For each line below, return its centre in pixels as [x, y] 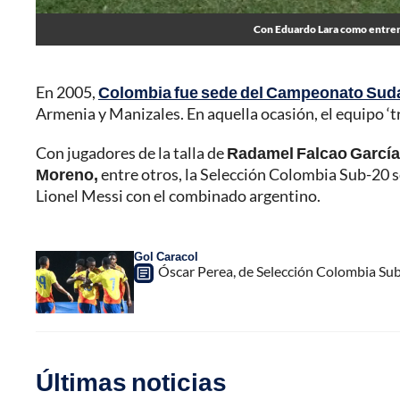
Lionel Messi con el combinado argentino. [178, 196]
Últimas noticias [131, 382]
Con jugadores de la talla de [131, 153]
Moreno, [67, 175]
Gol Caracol [166, 257]
